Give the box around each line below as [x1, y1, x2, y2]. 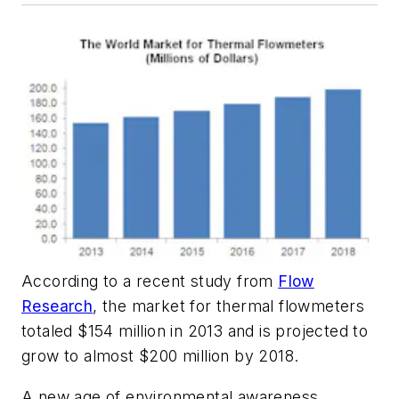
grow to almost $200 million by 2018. [21, 346, 299, 366]
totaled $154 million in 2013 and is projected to [21, 322, 369, 341]
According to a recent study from [21, 272, 279, 291]
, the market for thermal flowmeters [93, 297, 365, 316]
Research [21, 297, 94, 316]
